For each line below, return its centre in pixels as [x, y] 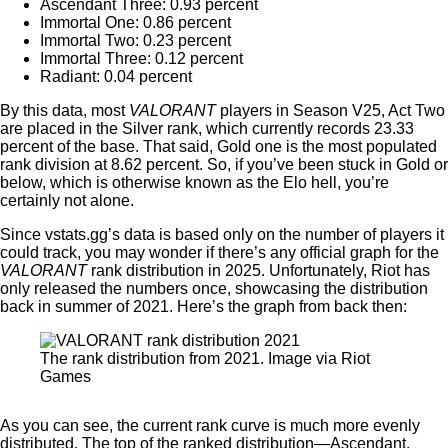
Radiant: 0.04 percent [116, 76]
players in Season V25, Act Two [330, 110]
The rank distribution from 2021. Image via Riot [205, 358]
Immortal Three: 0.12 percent [141, 58]
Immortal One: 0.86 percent [135, 22]
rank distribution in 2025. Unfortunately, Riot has [258, 270]
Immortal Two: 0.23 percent [135, 40]
